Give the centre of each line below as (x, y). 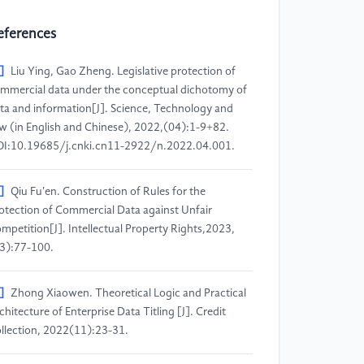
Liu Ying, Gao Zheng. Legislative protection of (123, 71)
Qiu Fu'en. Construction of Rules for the (108, 191)
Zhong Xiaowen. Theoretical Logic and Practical (128, 293)
